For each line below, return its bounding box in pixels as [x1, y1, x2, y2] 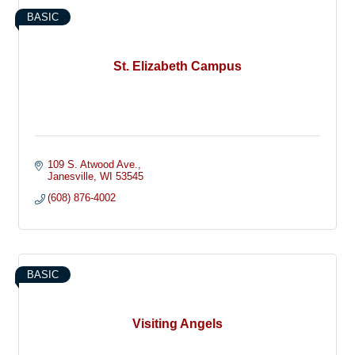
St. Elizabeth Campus [113, 59, 242, 74]
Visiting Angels [132, 317, 223, 331]
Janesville [48, 170, 94, 183]
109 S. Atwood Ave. [48, 158, 139, 171]
